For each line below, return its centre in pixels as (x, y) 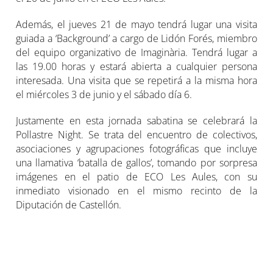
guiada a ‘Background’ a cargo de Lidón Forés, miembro (136, 38)
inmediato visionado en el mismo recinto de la (136, 190)
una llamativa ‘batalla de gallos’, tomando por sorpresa (136, 162)
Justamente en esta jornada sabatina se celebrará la (136, 120)
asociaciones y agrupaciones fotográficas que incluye (136, 148)
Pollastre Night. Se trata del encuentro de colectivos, (136, 134)
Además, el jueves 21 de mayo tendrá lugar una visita (136, 24)
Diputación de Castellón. (69, 204)
